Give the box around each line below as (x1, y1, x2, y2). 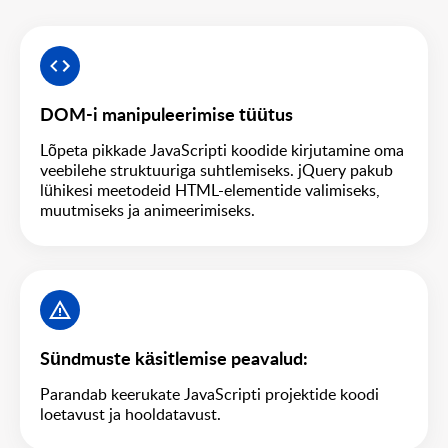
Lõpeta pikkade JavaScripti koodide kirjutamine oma (40, 142, 404, 159)
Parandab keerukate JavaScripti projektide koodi (40, 386, 379, 403)
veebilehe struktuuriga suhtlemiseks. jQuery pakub (40, 162, 393, 179)
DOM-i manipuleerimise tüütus (40, 106, 293, 125)
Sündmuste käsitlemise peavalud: (40, 350, 308, 369)
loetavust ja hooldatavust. (40, 406, 221, 423)
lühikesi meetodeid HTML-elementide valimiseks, (40, 182, 380, 199)
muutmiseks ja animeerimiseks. (40, 202, 255, 219)
